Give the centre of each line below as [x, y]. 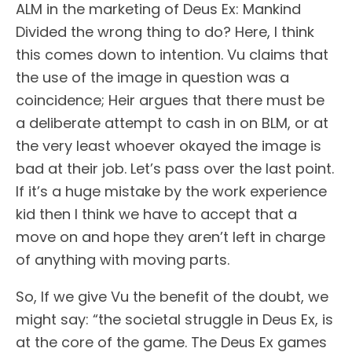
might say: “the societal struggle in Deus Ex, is [174, 319]
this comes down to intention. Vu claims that [172, 55]
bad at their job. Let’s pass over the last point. [175, 169]
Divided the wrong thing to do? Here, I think [165, 32]
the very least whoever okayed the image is [169, 146]
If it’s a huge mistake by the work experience [171, 191]
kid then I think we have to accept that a [156, 214]
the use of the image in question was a [152, 77]
